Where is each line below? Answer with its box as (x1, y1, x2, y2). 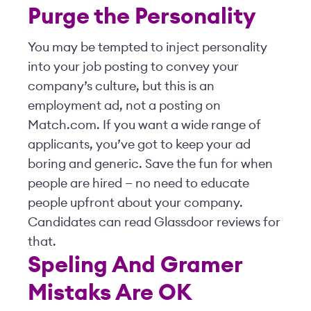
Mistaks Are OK (28, 282, 192, 304)
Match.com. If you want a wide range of (28, 119, 261, 131)
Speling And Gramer (28, 254, 242, 276)
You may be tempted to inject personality (28, 41, 267, 53)
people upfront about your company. (28, 196, 243, 209)
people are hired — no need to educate (28, 177, 249, 190)
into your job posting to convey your (28, 60, 239, 73)
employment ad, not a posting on (28, 99, 221, 112)
